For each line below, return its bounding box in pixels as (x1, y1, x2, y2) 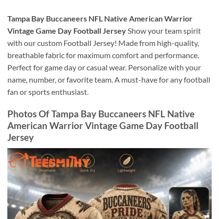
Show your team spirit (126, 26, 201, 36)
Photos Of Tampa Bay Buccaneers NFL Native (7, 108, 195, 120)
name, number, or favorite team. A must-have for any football (7, 75, 210, 85)
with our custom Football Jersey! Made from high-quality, (7, 38, 199, 48)
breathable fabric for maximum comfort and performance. (7, 50, 199, 60)
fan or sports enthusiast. (7, 87, 88, 97)
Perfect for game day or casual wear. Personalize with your (7, 63, 201, 72)
